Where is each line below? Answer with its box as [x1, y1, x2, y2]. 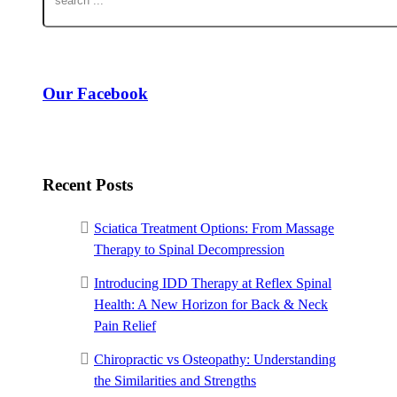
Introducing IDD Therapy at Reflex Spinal [94, 275, 331, 291]
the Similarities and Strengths [94, 372, 256, 388]
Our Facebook [43, 83, 148, 103]
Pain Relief [94, 317, 156, 333]
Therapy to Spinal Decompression [94, 241, 284, 257]
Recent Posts [43, 175, 133, 195]
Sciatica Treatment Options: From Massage [94, 220, 334, 236]
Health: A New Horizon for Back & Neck [94, 296, 328, 312]
